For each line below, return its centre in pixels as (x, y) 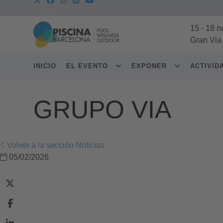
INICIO (45, 66)
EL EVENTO (88, 66)
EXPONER (150, 66)
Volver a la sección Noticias (55, 145)
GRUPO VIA (102, 110)
